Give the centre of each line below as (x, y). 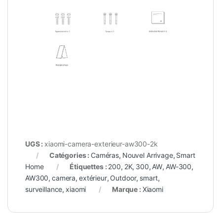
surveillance (44, 189)
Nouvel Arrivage (147, 155)
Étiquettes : (89, 167)
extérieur (93, 178)
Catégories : (70, 155)
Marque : (127, 189)
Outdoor (123, 178)
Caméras (105, 155)
